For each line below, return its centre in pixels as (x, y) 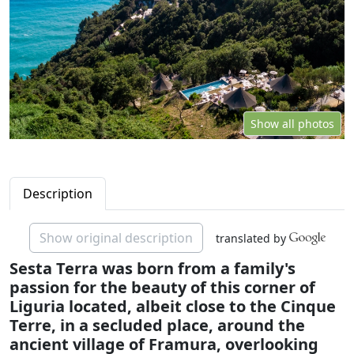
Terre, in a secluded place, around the (157, 325)
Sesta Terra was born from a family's (153, 268)
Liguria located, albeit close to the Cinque (173, 306)
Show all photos (292, 123)
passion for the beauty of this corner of (162, 287)
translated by (250, 238)
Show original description (116, 237)
